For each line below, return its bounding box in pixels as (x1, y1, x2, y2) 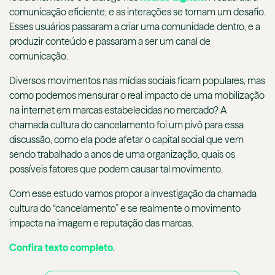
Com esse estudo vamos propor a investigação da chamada (9, 187, 257, 200)
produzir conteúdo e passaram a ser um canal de (9, 35, 211, 48)
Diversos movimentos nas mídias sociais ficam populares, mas (9, 74, 265, 87)
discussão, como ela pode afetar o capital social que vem (9, 133, 244, 146)
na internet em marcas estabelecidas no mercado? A (9, 104, 227, 117)
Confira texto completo (9, 241, 113, 254)
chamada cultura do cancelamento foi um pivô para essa (9, 118, 244, 131)
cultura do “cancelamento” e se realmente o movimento (9, 202, 241, 215)
